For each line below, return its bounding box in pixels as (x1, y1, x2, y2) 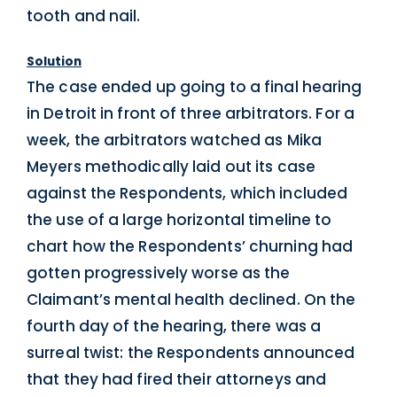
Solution (27, 53, 82, 71)
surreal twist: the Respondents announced (27, 341, 355, 363)
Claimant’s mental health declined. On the (27, 288, 356, 310)
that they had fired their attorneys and (27, 368, 327, 390)
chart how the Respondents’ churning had (27, 235, 354, 257)
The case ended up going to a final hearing (27, 75, 362, 97)
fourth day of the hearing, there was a (27, 315, 322, 337)
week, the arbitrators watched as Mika (27, 128, 322, 151)
